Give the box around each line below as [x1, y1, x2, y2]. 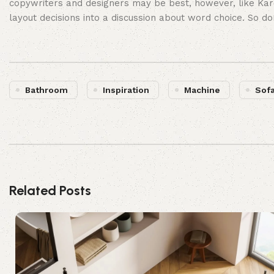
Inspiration [103, 85, 149, 95]
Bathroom [25, 85, 68, 95]
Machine [184, 85, 220, 95]
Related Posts [9, 182, 91, 199]
